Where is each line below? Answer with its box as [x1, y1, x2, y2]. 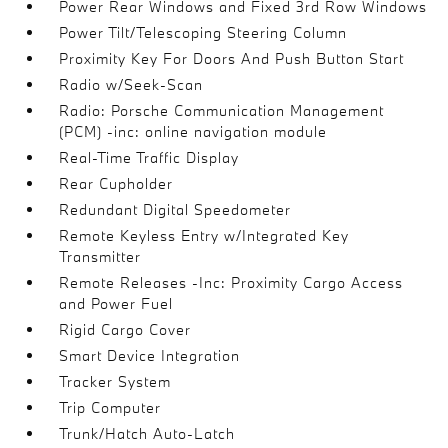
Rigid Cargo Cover [59, 319, 192, 339]
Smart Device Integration [59, 345, 241, 365]
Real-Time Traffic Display [59, 147, 240, 167]
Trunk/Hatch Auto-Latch [59, 423, 236, 443]
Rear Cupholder [59, 173, 174, 193]
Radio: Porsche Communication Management [59, 100, 385, 120]
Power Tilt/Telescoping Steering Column [59, 22, 348, 42]
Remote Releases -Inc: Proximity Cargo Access [59, 272, 404, 292]
